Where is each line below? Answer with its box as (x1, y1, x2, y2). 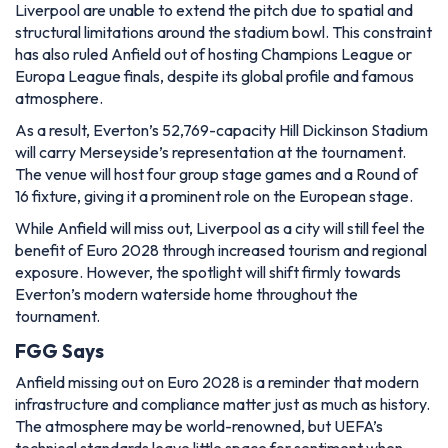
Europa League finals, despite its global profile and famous (15, 66, 414, 87)
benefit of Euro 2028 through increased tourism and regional (15, 240, 427, 261)
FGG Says (15, 339, 104, 364)
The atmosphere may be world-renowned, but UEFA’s (15, 415, 383, 436)
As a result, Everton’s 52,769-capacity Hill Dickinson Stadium (15, 120, 428, 141)
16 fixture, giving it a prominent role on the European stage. (15, 186, 413, 207)
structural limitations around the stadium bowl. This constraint (15, 22, 432, 43)
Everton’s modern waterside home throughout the (15, 284, 358, 305)
